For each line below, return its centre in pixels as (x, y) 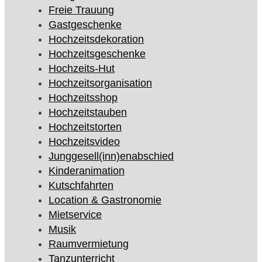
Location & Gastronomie (105, 200)
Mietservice (75, 215)
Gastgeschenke (85, 25)
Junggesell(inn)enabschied (111, 156)
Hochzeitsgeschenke (97, 54)
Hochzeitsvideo (84, 142)
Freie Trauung (81, 10)
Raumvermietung (89, 244)
